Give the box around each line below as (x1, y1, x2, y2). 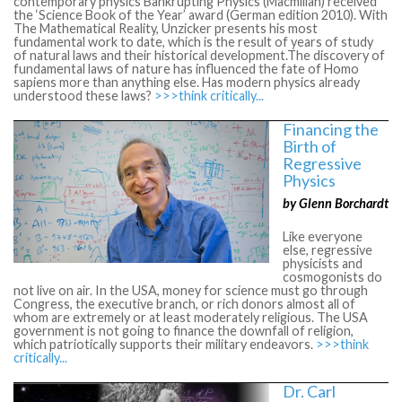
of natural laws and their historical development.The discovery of (13, 47, 385, 63)
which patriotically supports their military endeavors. (13, 336, 316, 352)
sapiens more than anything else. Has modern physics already (13, 74, 360, 90)
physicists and (283, 255, 363, 271)
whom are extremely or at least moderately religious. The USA (13, 309, 368, 325)
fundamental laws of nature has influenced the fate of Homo (13, 60, 359, 76)
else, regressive (283, 241, 372, 258)
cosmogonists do (283, 268, 382, 284)
